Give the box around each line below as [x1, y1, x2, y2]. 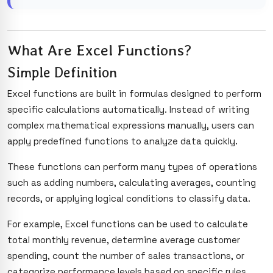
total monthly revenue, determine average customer [7, 233, 240, 246]
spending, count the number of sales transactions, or [7, 249, 244, 261]
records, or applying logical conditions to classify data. [7, 192, 250, 204]
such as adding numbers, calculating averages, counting [7, 176, 256, 188]
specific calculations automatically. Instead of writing [7, 103, 249, 115]
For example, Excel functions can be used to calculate [7, 218, 248, 230]
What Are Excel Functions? [7, 40, 191, 59]
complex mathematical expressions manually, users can [7, 119, 254, 131]
